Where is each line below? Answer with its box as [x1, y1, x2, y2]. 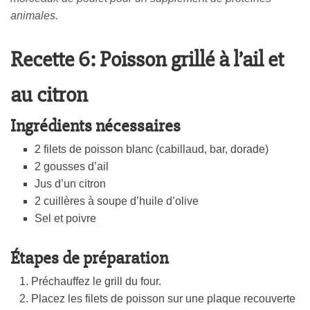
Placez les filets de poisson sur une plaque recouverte [31, 293, 295, 305]
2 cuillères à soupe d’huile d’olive [35, 195, 199, 208]
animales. [10, 10, 58, 22]
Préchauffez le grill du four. [31, 275, 161, 288]
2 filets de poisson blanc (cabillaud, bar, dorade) [35, 143, 268, 156]
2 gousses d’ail [35, 161, 109, 173]
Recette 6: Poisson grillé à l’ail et [10, 46, 284, 73]
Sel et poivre [35, 212, 96, 225]
